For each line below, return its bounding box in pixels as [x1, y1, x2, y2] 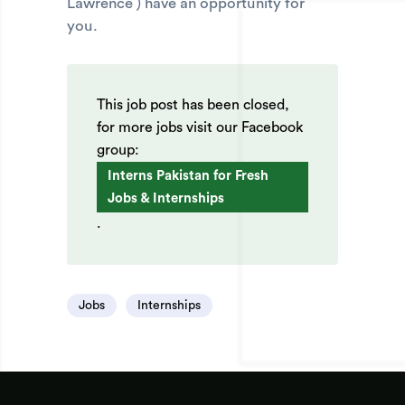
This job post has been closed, [97, 98, 289, 113]
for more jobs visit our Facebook [97, 120, 303, 136]
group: [97, 143, 139, 158]
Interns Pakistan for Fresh [108, 169, 268, 184]
